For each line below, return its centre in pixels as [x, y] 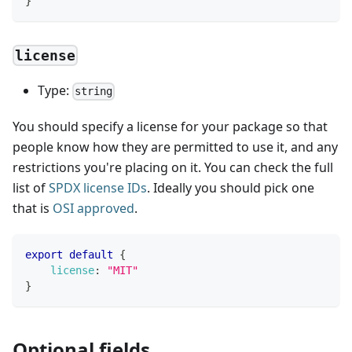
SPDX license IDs [98, 188]
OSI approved [93, 209]
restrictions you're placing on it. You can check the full [173, 168]
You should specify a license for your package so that [170, 127]
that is [33, 209]
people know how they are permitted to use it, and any [175, 147]
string [94, 92]
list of [31, 188]
